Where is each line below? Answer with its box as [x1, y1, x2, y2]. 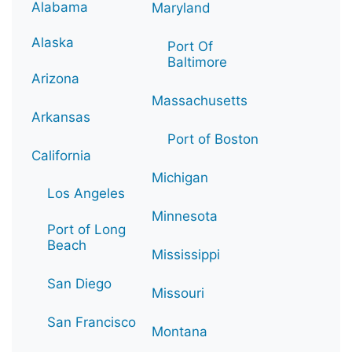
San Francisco [47, 313, 136, 330]
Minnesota [152, 207, 218, 224]
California [31, 147, 91, 163]
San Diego [47, 275, 112, 291]
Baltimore [167, 53, 227, 70]
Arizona [31, 70, 79, 86]
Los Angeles [47, 185, 125, 201]
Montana [152, 323, 207, 339]
